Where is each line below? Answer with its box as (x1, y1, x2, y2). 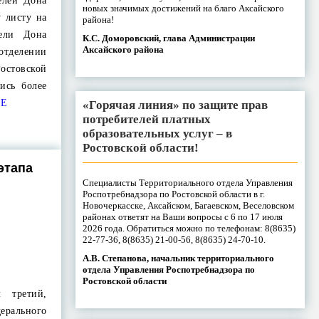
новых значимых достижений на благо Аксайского (82, 2, 284, 14)
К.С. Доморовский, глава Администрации (82, 32, 255, 43)
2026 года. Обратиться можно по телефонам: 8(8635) (82, 222, 296, 234)
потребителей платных (82, 112, 211, 126)
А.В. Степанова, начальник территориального (82, 252, 274, 263)
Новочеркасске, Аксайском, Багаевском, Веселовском (82, 199, 294, 211)
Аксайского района (82, 43, 164, 55)
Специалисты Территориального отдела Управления (82, 177, 293, 188)
